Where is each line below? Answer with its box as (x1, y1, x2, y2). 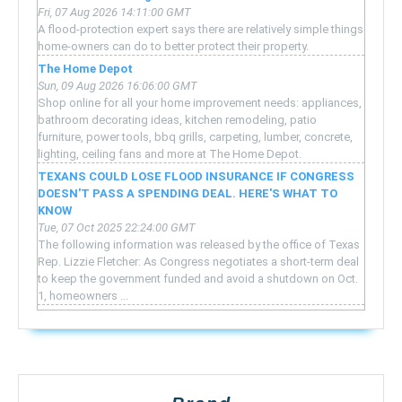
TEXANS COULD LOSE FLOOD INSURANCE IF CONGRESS (38, 169, 354, 183)
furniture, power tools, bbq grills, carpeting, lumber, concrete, (38, 129, 353, 144)
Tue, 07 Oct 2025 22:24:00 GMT (38, 220, 196, 234)
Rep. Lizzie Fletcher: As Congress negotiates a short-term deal (38, 254, 359, 268)
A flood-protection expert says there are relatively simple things (38, 22, 363, 36)
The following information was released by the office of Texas (38, 237, 360, 251)
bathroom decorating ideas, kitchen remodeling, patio (38, 112, 317, 127)
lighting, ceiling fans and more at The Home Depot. (38, 146, 301, 161)
